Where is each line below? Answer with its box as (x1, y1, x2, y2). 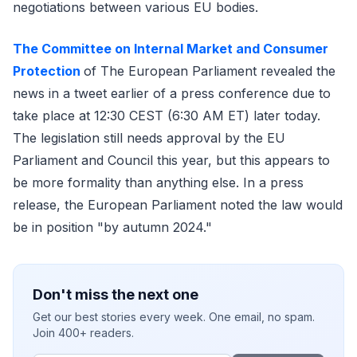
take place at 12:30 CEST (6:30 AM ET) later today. (13, 108, 320, 124)
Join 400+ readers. (33, 326, 134, 339)
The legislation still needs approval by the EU (13, 130, 285, 146)
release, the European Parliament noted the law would (13, 197, 343, 213)
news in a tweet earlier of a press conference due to (13, 85, 331, 101)
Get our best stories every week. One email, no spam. (33, 310, 315, 324)
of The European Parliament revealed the (84, 63, 335, 79)
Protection (13, 63, 84, 79)
